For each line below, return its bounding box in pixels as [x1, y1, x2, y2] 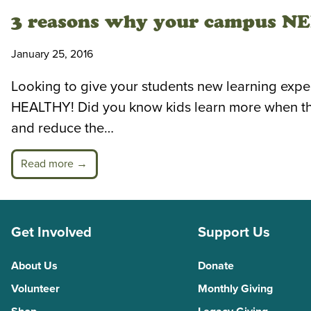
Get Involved [11, 224, 92, 242]
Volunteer [11, 282, 60, 296]
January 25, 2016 [11, 47, 93, 61]
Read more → [21, 157, 88, 171]
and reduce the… [11, 119, 114, 137]
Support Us [197, 224, 270, 242]
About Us [11, 259, 58, 274]
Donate [197, 259, 234, 274]
